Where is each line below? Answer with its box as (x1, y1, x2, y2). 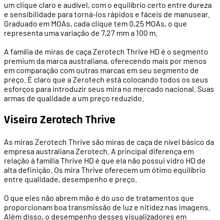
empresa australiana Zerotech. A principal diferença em (4, 146, 194, 156)
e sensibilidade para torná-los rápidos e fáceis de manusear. (4, 9, 210, 19)
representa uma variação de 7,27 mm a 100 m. (4, 28, 158, 38)
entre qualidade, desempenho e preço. (4, 174, 137, 184)
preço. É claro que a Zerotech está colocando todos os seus (4, 75, 208, 84)
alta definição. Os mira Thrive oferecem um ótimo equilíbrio (4, 165, 206, 175)
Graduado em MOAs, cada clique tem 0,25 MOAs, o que (4, 19, 187, 28)
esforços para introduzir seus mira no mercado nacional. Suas (4, 84, 214, 94)
